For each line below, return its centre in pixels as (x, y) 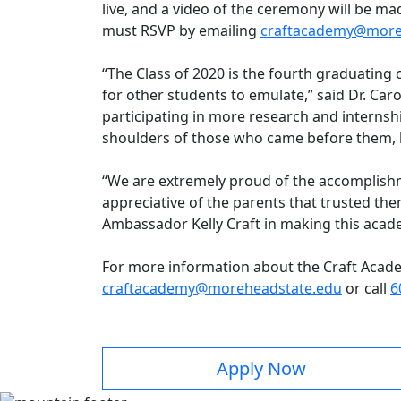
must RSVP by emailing (181, 31)
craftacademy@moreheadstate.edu (222, 289)
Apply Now (261, 369)
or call (366, 289)
